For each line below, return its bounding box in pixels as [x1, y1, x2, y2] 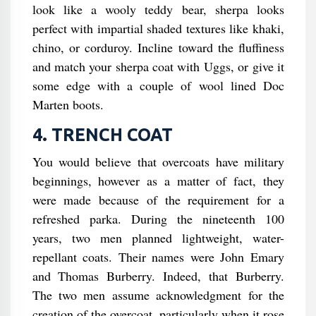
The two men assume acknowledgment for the [32, 286, 284, 303]
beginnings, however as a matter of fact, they [32, 172, 284, 189]
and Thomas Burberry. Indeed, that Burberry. [32, 267, 284, 284]
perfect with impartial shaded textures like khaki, [32, 20, 284, 37]
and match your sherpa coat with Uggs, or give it [32, 58, 284, 75]
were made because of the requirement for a [32, 191, 284, 208]
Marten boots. [32, 96, 104, 113]
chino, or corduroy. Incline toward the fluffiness [32, 39, 284, 56]
